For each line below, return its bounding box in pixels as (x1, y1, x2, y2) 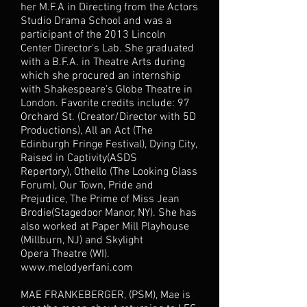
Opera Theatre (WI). (21, 247, 112, 261)
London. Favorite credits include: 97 (21, 97, 190, 110)
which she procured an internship (21, 69, 181, 83)
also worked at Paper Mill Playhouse (21, 220, 189, 234)
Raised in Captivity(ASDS (21, 151, 137, 165)
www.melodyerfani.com (21, 261, 133, 275)
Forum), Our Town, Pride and (21, 179, 153, 193)
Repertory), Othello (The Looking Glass (21, 165, 197, 179)
